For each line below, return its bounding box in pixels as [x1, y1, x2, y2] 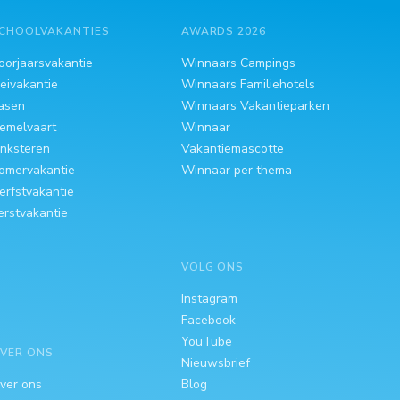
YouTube [180, 333, 232, 350]
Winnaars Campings [180, 54, 296, 71]
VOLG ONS [180, 260, 245, 274]
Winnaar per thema [180, 162, 292, 179]
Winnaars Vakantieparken [180, 97, 329, 114]
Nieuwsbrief [180, 354, 250, 371]
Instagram [180, 290, 237, 307]
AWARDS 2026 [180, 24, 267, 38]
